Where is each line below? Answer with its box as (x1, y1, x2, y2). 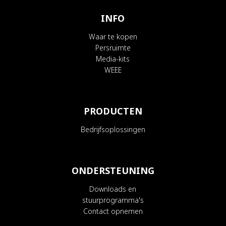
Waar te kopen (88, 32, 137, 42)
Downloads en (89, 184, 137, 194)
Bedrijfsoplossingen (80, 125, 145, 135)
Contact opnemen (83, 206, 143, 216)
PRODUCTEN (83, 105, 142, 118)
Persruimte (95, 43, 131, 53)
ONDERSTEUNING (71, 164, 154, 177)
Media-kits (96, 54, 130, 64)
